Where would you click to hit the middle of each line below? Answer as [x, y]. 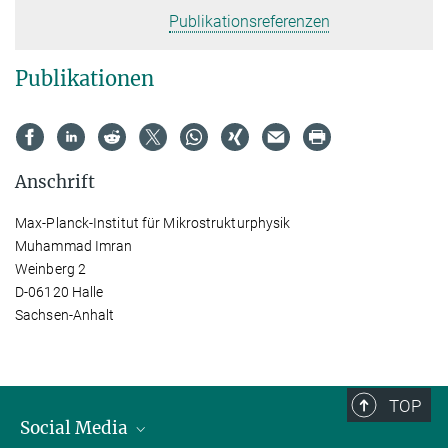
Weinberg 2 [50, 269]
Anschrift [55, 182]
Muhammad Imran [74, 246]
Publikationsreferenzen [250, 21]
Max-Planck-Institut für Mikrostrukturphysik [153, 223]
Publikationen [84, 78]
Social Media [76, 428]
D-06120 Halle [59, 292]
